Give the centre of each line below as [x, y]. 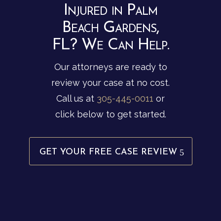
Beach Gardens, [110, 28]
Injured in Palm [110, 11]
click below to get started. [110, 114]
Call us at [76, 99]
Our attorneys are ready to [110, 67]
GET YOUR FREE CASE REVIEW [108, 152]
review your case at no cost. [110, 83]
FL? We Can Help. [110, 46]
